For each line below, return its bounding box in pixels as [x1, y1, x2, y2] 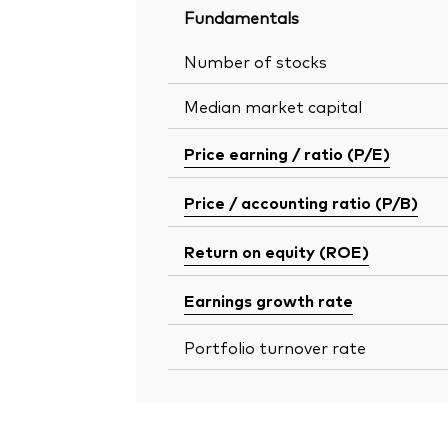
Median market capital [184, 95, 362, 118]
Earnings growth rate [184, 289, 353, 312]
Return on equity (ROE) [184, 240, 369, 263]
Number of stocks [184, 50, 327, 73]
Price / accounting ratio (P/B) [184, 191, 418, 214]
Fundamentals [184, 6, 299, 29]
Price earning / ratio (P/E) [184, 142, 390, 165]
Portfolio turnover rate [184, 336, 366, 359]
